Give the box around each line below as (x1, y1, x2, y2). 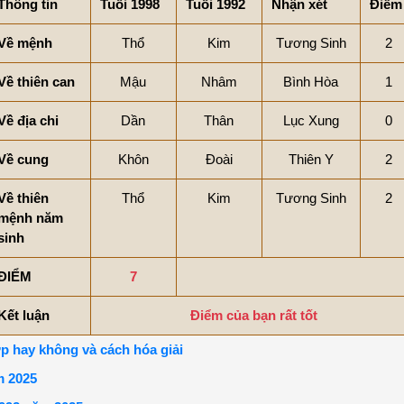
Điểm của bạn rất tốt (189, 307, 317, 323)
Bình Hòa (283, 73, 338, 89)
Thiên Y (288, 151, 334, 167)
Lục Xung (282, 112, 339, 128)
